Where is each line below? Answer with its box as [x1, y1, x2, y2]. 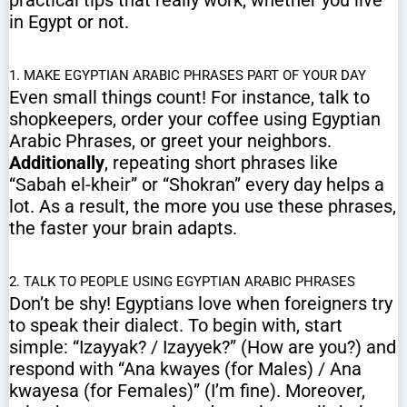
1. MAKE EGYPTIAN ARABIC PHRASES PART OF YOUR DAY [9, 67, 366, 84]
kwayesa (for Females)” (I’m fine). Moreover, [9, 380, 365, 402]
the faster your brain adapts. [9, 217, 237, 240]
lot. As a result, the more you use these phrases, [9, 195, 396, 218]
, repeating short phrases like [104, 152, 338, 174]
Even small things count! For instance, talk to [9, 86, 370, 109]
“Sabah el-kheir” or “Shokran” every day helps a [9, 174, 384, 196]
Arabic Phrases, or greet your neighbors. [9, 130, 332, 153]
